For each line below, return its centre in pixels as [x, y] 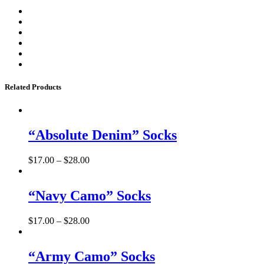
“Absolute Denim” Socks [103, 135]
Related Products [33, 87]
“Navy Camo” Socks [90, 195]
